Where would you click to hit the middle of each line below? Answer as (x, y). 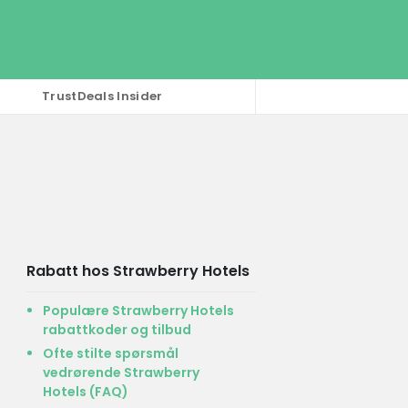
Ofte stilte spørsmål (110, 353)
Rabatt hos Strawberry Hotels (138, 270)
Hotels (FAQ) (85, 391)
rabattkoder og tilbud (117, 329)
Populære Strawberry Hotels (138, 310)
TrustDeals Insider (102, 97)
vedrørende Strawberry (121, 372)
